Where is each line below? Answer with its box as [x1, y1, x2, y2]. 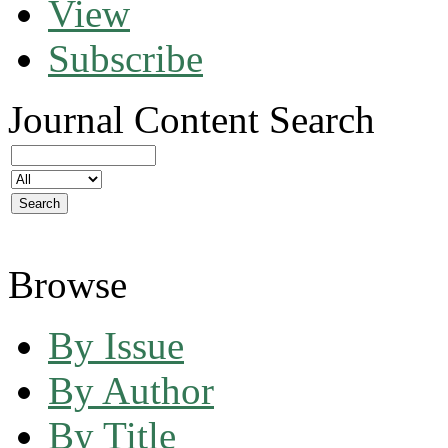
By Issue [48, 323, 184, 367]
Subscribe [48, 36, 203, 80]
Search [269, 97, 375, 141]
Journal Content [8, 97, 259, 141]
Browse [8, 262, 127, 306]
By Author [48, 368, 214, 412]
